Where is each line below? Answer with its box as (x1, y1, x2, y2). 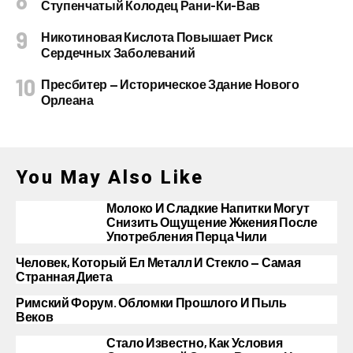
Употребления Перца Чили (106, 229, 267, 243)
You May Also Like (16, 166, 204, 188)
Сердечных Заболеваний (41, 45, 195, 60)
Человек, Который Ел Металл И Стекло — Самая (16, 255, 301, 269)
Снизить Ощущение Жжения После (106, 214, 318, 229)
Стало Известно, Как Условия (106, 335, 283, 350)
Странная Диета (16, 269, 113, 284)
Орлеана (41, 92, 94, 107)
